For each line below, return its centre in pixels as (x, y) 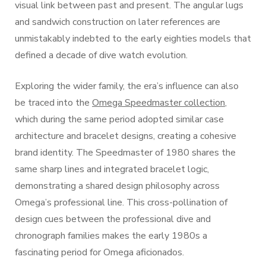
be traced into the (53, 103)
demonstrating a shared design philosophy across (117, 186)
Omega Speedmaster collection (159, 103)
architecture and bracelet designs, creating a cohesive (126, 136)
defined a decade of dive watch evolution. (101, 55)
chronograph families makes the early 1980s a (111, 236)
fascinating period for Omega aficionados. (99, 252)
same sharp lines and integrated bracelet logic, (112, 169)
